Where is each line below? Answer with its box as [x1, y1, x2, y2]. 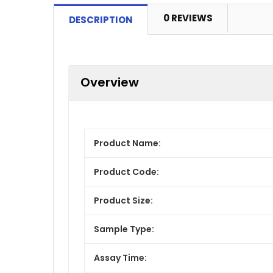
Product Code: [94, 165, 159, 178]
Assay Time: [94, 251, 147, 264]
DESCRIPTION [69, 13, 133, 26]
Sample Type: [94, 222, 154, 235]
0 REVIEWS [163, 12, 213, 24]
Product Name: [94, 136, 161, 149]
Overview [80, 73, 139, 91]
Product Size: [94, 194, 153, 207]
